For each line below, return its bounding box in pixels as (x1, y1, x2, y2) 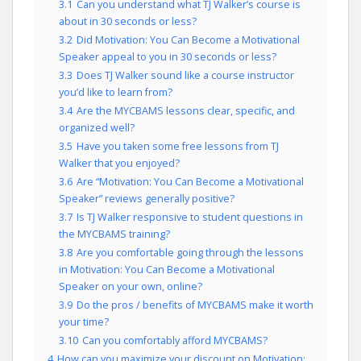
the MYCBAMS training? (59, 227, 170, 241)
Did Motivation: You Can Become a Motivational (77, 33, 300, 47)
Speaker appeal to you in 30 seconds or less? (59, 50, 276, 64)
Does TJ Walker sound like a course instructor (77, 68, 294, 82)
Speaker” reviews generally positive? (59, 192, 234, 205)
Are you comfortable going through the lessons (77, 246, 304, 259)
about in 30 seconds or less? (59, 15, 197, 28)
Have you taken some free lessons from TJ (77, 139, 279, 153)
